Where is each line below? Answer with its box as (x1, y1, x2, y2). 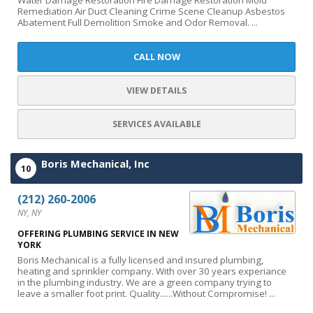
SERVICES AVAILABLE (112, 118, 201, 130)
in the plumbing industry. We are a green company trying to (17, 276, 272, 289)
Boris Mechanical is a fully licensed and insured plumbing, (17, 254, 263, 266)
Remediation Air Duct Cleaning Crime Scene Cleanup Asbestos (17, 5, 285, 17)
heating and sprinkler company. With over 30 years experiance (17, 265, 286, 277)
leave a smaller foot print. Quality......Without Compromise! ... (17, 287, 275, 300)
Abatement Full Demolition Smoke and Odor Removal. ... (17, 16, 258, 29)
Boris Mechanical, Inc (41, 156, 150, 170)
